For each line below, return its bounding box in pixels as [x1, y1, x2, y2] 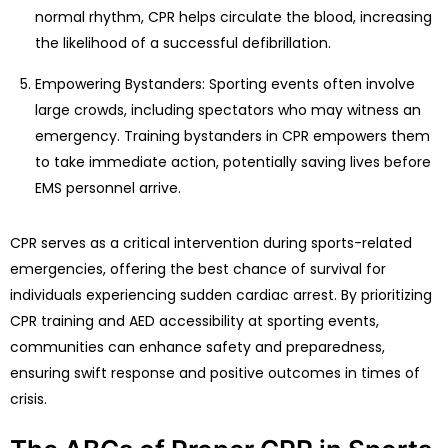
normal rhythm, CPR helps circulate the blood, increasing [35, 7, 432, 28]
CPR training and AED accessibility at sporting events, [10, 311, 379, 332]
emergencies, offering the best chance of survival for [10, 259, 386, 280]
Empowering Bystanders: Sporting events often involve [35, 74, 415, 95]
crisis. [10, 389, 47, 410]
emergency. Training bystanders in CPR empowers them [35, 126, 430, 147]
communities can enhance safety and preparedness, [10, 337, 385, 358]
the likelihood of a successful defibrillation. [35, 33, 331, 54]
